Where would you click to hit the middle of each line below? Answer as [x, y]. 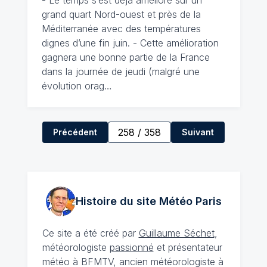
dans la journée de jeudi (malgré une [120, 72]
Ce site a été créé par [90, 233]
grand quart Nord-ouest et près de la [121, 14]
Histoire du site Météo [134, 201]
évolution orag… [77, 86]
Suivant [198, 132]
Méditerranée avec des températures [121, 29]
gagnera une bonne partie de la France [125, 57]
